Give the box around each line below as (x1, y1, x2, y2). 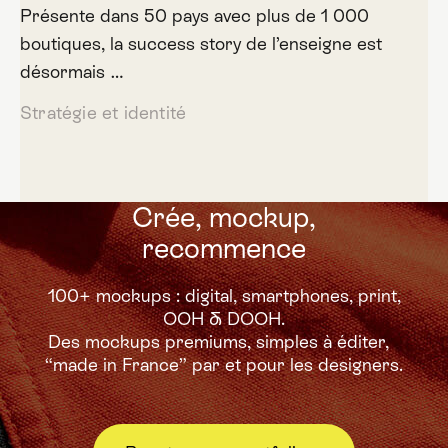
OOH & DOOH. (163, 308, 285, 329)
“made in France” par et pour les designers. (45, 354, 403, 375)
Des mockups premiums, (48, 331, 251, 352)
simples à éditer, (251, 331, 400, 352)
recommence (142, 232, 306, 264)
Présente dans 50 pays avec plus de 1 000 (19, 5, 369, 26)
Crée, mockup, (132, 201, 316, 233)
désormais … (19, 61, 124, 82)
